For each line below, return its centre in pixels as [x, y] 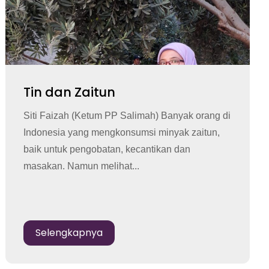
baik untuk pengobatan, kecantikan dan [107, 149]
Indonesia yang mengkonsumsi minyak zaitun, [122, 132]
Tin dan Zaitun [70, 92]
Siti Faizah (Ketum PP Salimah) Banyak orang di [127, 115]
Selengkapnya [69, 232]
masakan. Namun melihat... [82, 166]
